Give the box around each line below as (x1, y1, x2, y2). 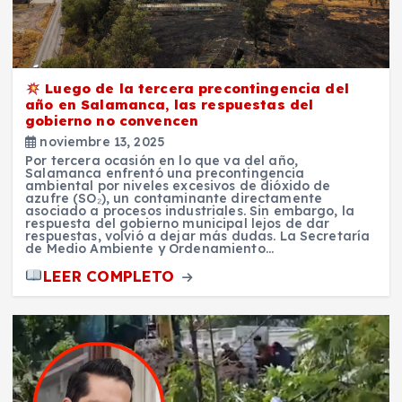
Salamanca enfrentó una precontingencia (25, 165, 305, 182)
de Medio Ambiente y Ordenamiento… (25, 240, 274, 258)
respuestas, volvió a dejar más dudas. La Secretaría (25, 228, 371, 245)
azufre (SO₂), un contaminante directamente (25, 190, 323, 207)
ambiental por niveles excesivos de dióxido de (25, 178, 331, 195)
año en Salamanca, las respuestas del (25, 96, 314, 114)
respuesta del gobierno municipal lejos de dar (25, 215, 330, 232)
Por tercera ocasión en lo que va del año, (25, 153, 298, 170)
